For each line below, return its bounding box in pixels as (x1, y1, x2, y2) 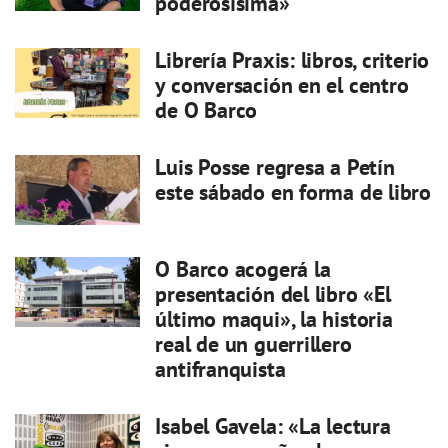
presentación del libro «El (155, 280, 391, 309)
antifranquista (155, 355, 286, 384)
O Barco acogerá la (155, 255, 331, 284)
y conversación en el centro (155, 71, 409, 99)
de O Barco (155, 96, 258, 124)
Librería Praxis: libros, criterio (155, 46, 430, 74)
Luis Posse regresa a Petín (155, 153, 395, 181)
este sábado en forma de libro (155, 178, 432, 206)
